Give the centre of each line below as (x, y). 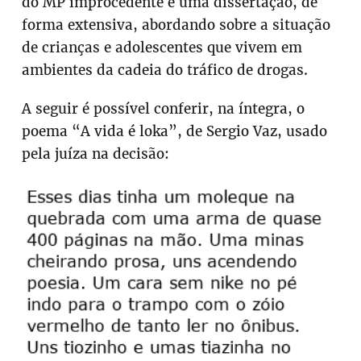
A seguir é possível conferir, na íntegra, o (164, 108)
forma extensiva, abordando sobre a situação (176, 25)
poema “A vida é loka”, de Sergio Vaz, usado (175, 131)
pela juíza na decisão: (96, 154)
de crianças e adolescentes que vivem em (162, 47)
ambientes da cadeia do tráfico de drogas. (165, 70)
